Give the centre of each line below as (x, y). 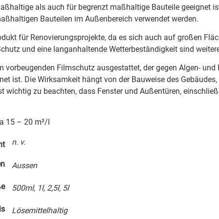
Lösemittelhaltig (39, 211)
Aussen (24, 166)
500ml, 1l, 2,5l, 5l (40, 188)
